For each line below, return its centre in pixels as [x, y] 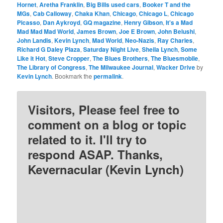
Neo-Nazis [140, 40]
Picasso [29, 22]
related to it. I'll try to [88, 139]
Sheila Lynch [160, 49]
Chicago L [153, 13]
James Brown [97, 31]
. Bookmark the [73, 76]
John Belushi [176, 31]
